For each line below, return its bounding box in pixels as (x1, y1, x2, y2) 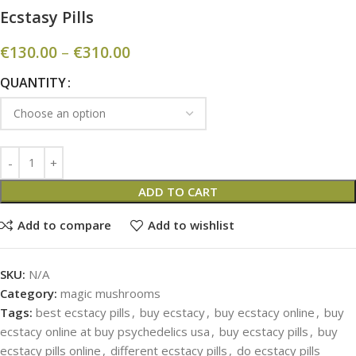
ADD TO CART (138, 183, 218, 199)
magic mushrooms (60, 284, 161, 301)
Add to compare (17, 217, 111, 233)
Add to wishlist (147, 217, 234, 233)
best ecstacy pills (36, 304, 130, 320)
